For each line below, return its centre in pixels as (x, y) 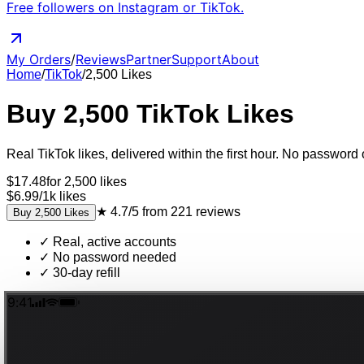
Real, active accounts (113, 241)
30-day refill (85, 272)
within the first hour (222, 154)
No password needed (113, 257)
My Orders (39, 59)
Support (197, 59)
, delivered (136, 154)
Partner (149, 59)
